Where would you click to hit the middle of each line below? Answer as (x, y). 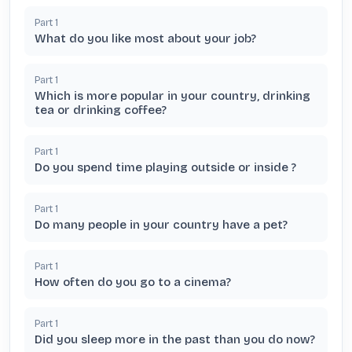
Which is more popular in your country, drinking (172, 96)
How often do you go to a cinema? (133, 282)
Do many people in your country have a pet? (161, 225)
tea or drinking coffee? (101, 110)
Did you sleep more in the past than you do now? (175, 339)
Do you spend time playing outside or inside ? (165, 167)
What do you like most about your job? (145, 38)
